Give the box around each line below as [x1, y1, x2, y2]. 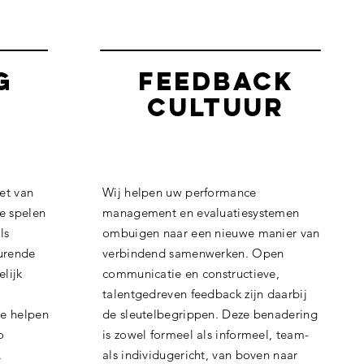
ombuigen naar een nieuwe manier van [102, 225, 320, 240]
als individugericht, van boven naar [102, 347, 298, 362]
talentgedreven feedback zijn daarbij [102, 286, 307, 301]
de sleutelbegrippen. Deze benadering [102, 306, 318, 322]
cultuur [147, 92, 285, 123]
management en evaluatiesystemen [102, 205, 300, 220]
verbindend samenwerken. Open [102, 245, 284, 261]
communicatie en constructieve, [102, 266, 280, 281]
